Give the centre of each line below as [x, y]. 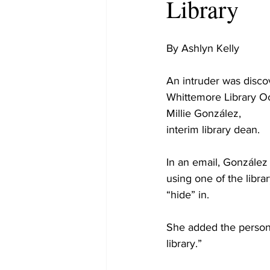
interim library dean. [213, 130]
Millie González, [204, 113]
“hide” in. [188, 195]
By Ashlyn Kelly [203, 48]
